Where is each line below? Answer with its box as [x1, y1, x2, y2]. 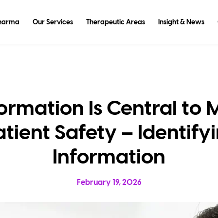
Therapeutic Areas [86, 18, 145, 26]
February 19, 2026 [76, 179, 142, 187]
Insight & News [158, 18, 204, 26]
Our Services [32, 18, 73, 26]
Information [53, 147, 165, 169]
